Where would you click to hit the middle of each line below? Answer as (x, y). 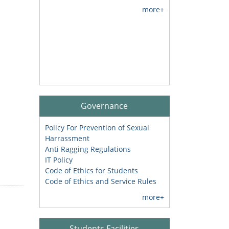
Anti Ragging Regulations (88, 149)
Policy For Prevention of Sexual (97, 128)
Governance (105, 106)
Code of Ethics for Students (91, 171)
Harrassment (67, 139)
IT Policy (59, 160)
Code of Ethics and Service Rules (100, 181)
